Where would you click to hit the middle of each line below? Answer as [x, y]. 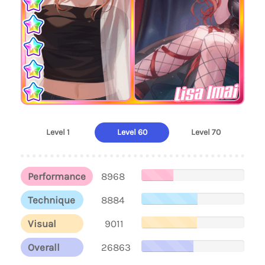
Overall [44, 247]
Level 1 [58, 132]
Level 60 [132, 132]
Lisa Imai [205, 93]
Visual [42, 224]
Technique [51, 200]
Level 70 [206, 132]
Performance [57, 176]
